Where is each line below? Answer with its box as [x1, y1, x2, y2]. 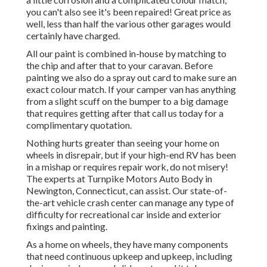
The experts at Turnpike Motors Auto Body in [26, 173, 212, 185]
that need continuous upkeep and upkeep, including [26, 250, 232, 262]
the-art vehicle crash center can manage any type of [26, 197, 234, 209]
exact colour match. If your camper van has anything [26, 83, 236, 95]
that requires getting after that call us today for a [26, 107, 223, 119]
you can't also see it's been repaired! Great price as [26, 6, 231, 18]
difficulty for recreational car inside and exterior [26, 209, 221, 221]
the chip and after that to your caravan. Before [26, 60, 213, 72]
